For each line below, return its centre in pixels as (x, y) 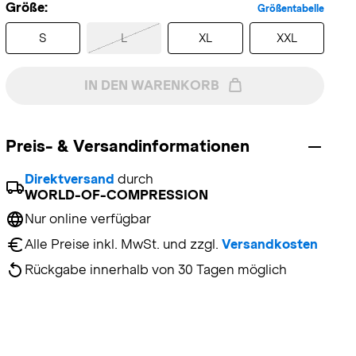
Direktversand (69, 179)
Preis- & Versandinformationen (127, 146)
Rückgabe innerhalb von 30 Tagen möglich (155, 270)
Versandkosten (269, 244)
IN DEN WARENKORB (152, 85)
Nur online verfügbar (87, 219)
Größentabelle (291, 9)
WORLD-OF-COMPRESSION (116, 195)
